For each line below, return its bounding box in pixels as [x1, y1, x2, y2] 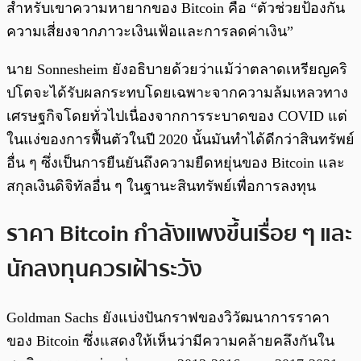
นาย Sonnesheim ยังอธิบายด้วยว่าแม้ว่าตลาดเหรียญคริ [6, 60, 347, 77]
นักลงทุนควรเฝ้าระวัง [6, 251, 202, 288]
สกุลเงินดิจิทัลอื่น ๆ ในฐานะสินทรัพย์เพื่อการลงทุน [6, 177, 316, 194]
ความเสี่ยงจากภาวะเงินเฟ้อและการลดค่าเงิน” [6, 23, 293, 39]
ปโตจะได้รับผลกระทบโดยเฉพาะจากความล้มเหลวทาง [6, 84, 348, 101]
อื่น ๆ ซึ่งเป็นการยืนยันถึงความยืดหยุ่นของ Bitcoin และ [6, 154, 345, 171]
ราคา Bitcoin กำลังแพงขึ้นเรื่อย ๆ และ [6, 216, 352, 252]
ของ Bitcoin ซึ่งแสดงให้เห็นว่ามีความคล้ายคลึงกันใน [6, 333, 334, 350]
